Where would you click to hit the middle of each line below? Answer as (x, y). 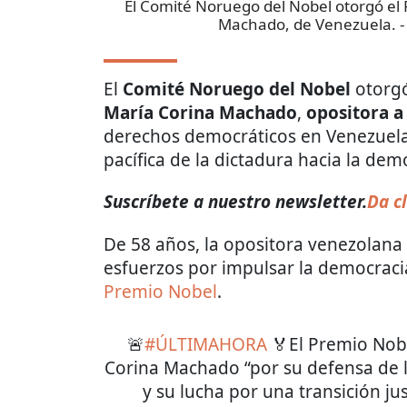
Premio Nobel (160, 292)
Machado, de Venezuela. (307, 25)
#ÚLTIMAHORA (206, 345)
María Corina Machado (200, 113)
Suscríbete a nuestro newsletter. (235, 202)
